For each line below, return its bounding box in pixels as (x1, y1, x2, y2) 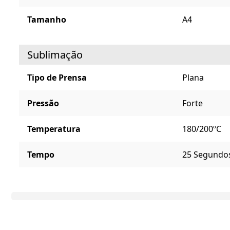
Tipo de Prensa (27, 72, 87, 84)
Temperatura (27, 123, 81, 135)
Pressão (27, 98, 59, 109)
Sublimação (27, 48, 83, 62)
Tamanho (27, 14, 66, 26)
